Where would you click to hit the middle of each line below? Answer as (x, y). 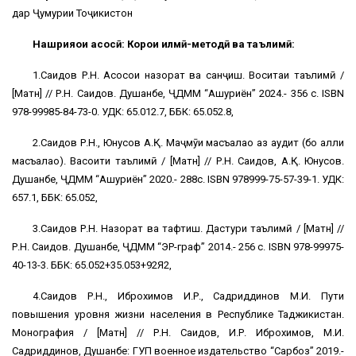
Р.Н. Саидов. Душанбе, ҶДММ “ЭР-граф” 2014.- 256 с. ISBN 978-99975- (178, 247)
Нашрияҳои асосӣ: (79, 44)
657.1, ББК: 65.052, (55, 198)
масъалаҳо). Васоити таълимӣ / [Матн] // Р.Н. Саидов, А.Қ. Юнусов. (178, 161)
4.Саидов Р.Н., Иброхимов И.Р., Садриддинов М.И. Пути (188, 296)
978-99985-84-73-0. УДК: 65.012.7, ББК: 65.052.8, (123, 112)
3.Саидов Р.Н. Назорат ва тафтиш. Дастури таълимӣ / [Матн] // (188, 229)
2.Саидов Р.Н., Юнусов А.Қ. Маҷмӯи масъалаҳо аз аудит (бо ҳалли (188, 143)
